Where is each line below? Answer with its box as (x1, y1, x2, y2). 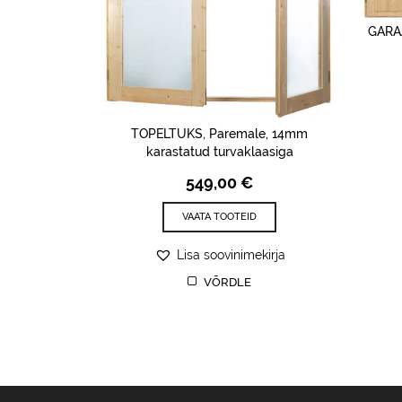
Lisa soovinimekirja (176, 248, 285, 263)
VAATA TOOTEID (182, 211, 257, 223)
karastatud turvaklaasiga (145, 144, 293, 160)
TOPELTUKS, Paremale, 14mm (131, 127, 308, 142)
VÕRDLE (204, 275, 252, 289)
